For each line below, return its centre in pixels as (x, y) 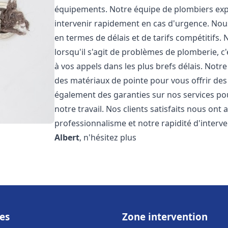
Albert (67, 137)
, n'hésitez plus (108, 137)
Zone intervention (165, 217)
